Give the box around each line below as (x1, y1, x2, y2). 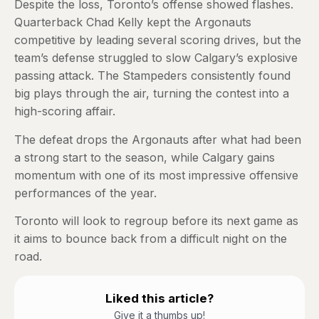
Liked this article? (105, 291, 214, 306)
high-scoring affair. (14, 104, 119, 119)
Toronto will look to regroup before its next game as (14, 214, 298, 229)
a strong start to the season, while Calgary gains (14, 150, 275, 164)
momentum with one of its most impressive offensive (14, 167, 298, 182)
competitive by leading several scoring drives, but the (14, 33, 301, 48)
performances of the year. (14, 185, 157, 200)
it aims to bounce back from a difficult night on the (14, 231, 287, 246)
